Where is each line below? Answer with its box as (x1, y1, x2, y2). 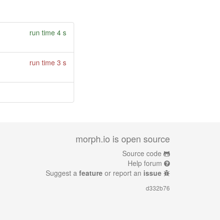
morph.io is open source (76, 132, 170, 145)
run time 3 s (29, 57, 66, 67)
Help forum (128, 158, 162, 168)
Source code (122, 148, 162, 158)
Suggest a (46, 168, 79, 178)
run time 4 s (29, 27, 66, 37)
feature (79, 168, 103, 178)
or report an (103, 168, 143, 178)
